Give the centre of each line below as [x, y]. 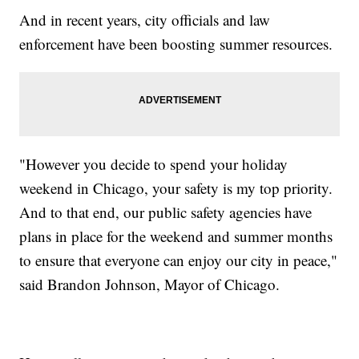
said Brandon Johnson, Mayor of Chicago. [150, 284]
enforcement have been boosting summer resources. [176, 43]
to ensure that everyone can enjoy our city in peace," [179, 260]
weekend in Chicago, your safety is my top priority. [176, 188]
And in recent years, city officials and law [145, 19]
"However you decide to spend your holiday [154, 163]
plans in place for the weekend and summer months [176, 236]
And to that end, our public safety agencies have [166, 212]
